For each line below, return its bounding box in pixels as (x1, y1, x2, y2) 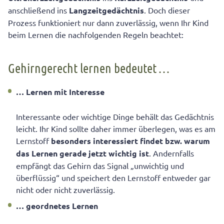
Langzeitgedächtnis (69, 5, 144, 16)
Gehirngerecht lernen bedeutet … (8, 60, 169, 76)
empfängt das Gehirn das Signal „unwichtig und (16, 160, 184, 171)
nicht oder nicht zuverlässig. (16, 184, 115, 195)
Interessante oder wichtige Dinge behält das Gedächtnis (16, 111, 214, 122)
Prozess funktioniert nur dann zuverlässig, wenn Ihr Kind (8, 17, 208, 28)
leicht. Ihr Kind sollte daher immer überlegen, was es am (16, 123, 215, 134)
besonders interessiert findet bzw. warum (51, 135, 210, 146)
